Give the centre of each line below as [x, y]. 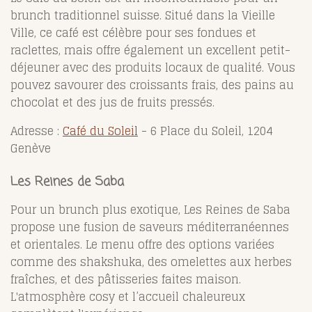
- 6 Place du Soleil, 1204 [205, 131]
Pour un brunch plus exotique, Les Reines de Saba [150, 209]
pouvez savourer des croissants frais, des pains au [152, 85]
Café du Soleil [100, 131]
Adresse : [37, 131]
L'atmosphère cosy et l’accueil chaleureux [128, 296]
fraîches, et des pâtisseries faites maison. [126, 279]
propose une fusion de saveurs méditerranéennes [150, 227]
